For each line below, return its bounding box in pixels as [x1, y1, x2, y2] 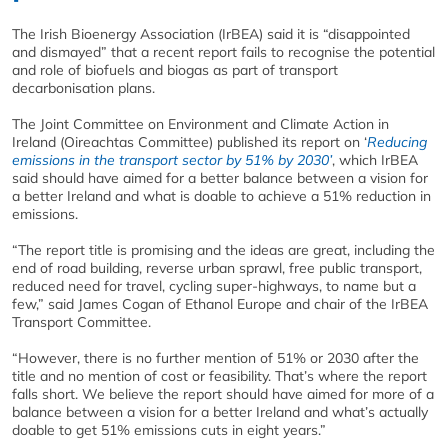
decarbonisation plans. [12, 79, 155, 97]
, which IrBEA [332, 151, 418, 169]
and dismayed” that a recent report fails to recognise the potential [12, 43, 435, 61]
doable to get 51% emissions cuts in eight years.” [12, 421, 326, 439]
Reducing [367, 133, 427, 151]
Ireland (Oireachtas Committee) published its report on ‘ [12, 133, 367, 151]
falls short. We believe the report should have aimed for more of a [12, 385, 434, 403]
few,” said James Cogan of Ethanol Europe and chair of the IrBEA [12, 295, 428, 313]
